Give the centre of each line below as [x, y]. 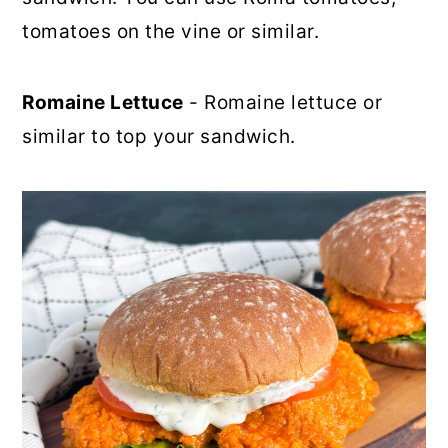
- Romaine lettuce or [283, 103]
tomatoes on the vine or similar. [171, 32]
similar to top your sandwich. [159, 137]
